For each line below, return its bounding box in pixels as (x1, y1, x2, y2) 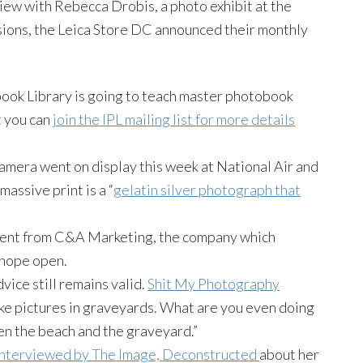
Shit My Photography (147, 274, 280, 293)
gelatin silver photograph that (113, 180, 301, 199)
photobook (225, 86, 293, 105)
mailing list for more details (122, 109, 295, 128)
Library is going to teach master (24, 86, 225, 105)
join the (53, 109, 102, 128)
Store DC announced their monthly (91, 19, 308, 38)
